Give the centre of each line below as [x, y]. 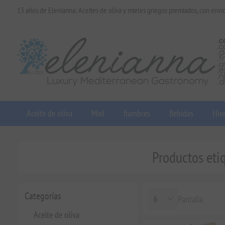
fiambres [137, 113]
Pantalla [190, 199]
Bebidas [181, 113]
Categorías [43, 196]
